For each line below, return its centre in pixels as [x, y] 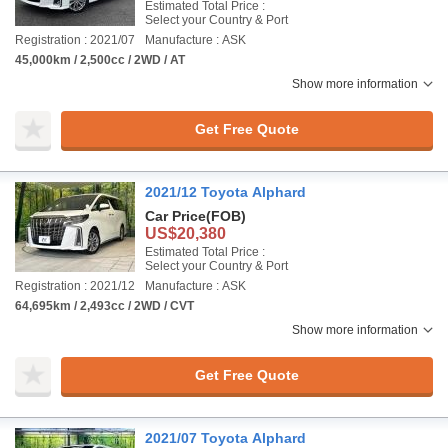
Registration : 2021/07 [75, 40]
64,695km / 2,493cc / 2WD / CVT [104, 306]
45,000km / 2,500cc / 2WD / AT [100, 60]
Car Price [175, 216]
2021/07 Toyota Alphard [225, 438]
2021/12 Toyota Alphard [225, 192]
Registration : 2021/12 [75, 286]
